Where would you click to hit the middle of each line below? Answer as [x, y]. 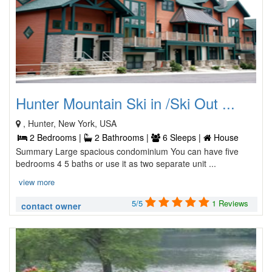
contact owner [51, 206]
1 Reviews [230, 203]
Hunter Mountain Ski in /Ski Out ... [125, 103]
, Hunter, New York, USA [70, 123]
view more [37, 182]
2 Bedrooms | [56, 137]
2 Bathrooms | [122, 137]
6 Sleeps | [182, 137]
